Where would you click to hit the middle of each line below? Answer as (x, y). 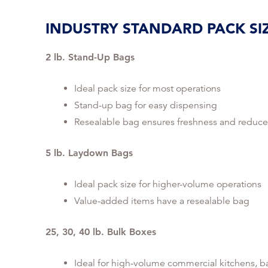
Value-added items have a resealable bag (162, 201)
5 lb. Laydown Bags (89, 153)
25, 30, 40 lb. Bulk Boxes (100, 232)
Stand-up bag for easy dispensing (145, 106)
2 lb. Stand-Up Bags (90, 57)
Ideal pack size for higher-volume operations (167, 185)
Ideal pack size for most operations (147, 89)
